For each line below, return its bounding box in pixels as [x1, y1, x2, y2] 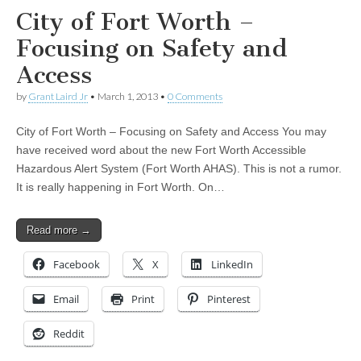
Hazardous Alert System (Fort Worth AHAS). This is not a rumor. [16, 162, 342, 176]
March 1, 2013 [98, 90, 158, 103]
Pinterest [207, 292, 251, 307]
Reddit [53, 326, 85, 342]
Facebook [53, 257, 100, 272]
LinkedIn [211, 257, 253, 272]
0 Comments [168, 90, 222, 103]
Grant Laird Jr [28, 90, 88, 103]
